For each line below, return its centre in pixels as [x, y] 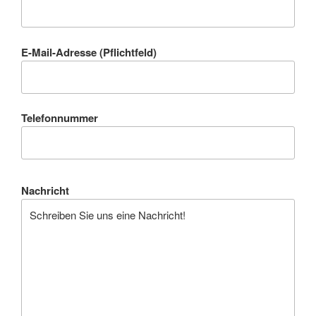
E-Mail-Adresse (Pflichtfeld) [89, 52]
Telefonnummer [60, 118]
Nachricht [45, 190]
